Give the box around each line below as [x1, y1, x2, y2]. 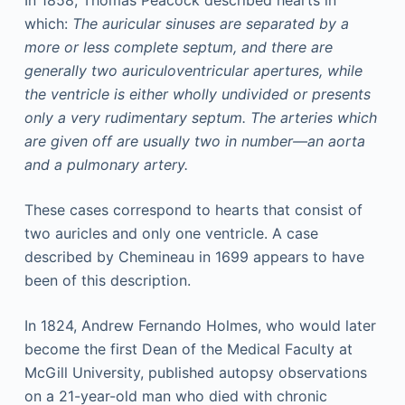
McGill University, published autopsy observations [24, 363, 367, 381]
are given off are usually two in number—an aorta [24, 132, 365, 150]
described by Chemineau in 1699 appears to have [24, 248, 364, 266]
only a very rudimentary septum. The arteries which [24, 108, 377, 127]
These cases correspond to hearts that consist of [24, 201, 363, 219]
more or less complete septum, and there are [24, 38, 333, 56]
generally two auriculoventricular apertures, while [24, 61, 363, 80]
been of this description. [24, 271, 191, 289]
